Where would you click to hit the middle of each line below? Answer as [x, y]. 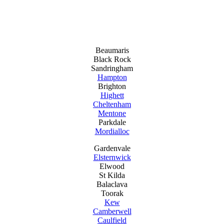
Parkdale [112, 122]
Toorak [112, 193]
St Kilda [112, 175]
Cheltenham [112, 104]
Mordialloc [112, 131]
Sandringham [112, 68]
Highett [112, 95]
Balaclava [112, 184]
